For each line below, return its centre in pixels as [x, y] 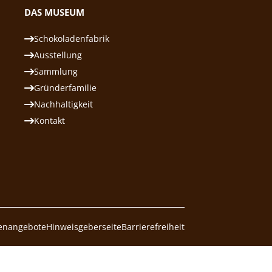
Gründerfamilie [65, 88]
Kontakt [49, 121]
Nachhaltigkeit [63, 104]
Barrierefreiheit [153, 226]
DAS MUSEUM [54, 12]
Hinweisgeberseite [84, 226]
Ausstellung [58, 55]
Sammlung [56, 71]
